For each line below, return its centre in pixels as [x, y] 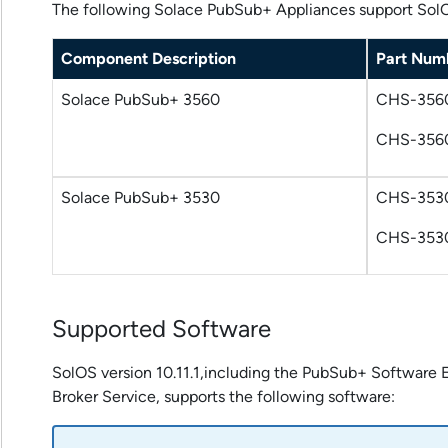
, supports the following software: [275, 396]
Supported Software [161, 328]
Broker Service [104, 396]
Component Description [148, 59]
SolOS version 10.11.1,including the [177, 372]
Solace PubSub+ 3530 [140, 198]
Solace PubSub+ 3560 [140, 100]
